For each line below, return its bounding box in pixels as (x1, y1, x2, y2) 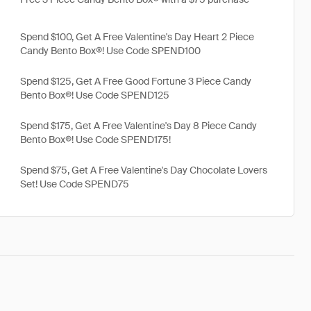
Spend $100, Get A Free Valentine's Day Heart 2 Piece (20, 31, 254, 43)
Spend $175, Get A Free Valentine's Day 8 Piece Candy (20, 119, 257, 132)
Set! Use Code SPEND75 (20, 178, 129, 190)
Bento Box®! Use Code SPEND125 (20, 89, 169, 101)
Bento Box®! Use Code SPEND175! (20, 133, 171, 146)
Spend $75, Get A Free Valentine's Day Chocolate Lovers (20, 164, 267, 176)
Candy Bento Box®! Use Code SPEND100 (20, 44, 201, 57)
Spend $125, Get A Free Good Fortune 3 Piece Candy (20, 75, 251, 87)
